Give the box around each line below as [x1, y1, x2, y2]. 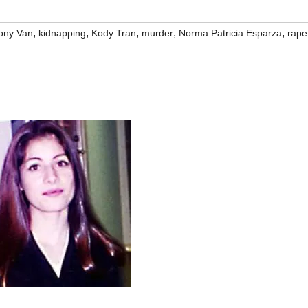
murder [142, 27, 173, 38]
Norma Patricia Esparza [179, 27, 282, 38]
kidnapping [38, 27, 86, 38]
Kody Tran [91, 27, 136, 38]
